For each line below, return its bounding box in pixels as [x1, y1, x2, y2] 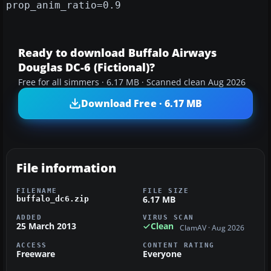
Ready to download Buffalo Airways [18, 45, 217, 60]
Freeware [16, 247, 55, 260]
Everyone [143, 247, 181, 260]
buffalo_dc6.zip [16, 194, 89, 204]
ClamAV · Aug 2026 [180, 223, 244, 232]
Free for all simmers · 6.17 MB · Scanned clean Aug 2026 [18, 77, 246, 88]
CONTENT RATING [143, 241, 215, 249]
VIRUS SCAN [143, 214, 194, 221]
